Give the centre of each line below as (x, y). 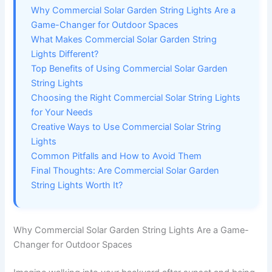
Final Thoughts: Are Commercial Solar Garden (125, 171)
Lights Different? (65, 54)
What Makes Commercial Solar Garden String (124, 40)
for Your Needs (62, 113)
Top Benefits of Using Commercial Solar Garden (130, 69)
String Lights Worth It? (77, 185)
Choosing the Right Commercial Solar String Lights (136, 98)
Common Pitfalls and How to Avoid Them (117, 156)
